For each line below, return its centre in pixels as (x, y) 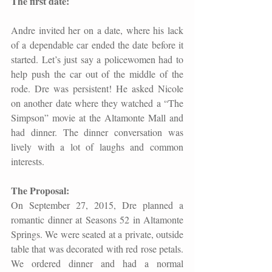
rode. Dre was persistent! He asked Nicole (97, 88)
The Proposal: (41, 190)
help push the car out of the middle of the (97, 73)
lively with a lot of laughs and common (97, 146)
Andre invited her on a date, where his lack (97, 30)
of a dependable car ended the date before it (97, 44)
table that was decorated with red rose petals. (97, 248)
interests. (28, 161)
